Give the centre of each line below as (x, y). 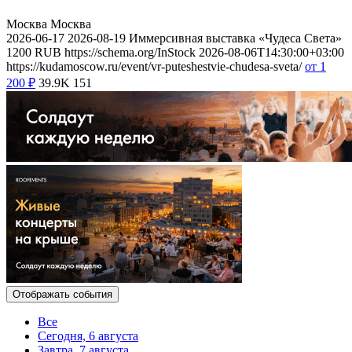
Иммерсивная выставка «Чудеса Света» (235, 38)
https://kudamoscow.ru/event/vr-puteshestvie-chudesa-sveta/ (154, 66)
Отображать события (62, 294)
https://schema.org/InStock (130, 52)
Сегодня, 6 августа (88, 335)
